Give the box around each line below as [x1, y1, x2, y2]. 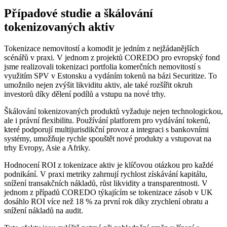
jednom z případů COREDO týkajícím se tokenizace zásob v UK [4, 187, 213, 197]
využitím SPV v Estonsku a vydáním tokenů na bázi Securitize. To [4, 71, 217, 80]
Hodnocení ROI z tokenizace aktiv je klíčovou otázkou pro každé [4, 160, 213, 169]
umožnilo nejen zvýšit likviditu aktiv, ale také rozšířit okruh [4, 80, 193, 89]
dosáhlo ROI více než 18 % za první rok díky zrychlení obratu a [4, 197, 208, 206]
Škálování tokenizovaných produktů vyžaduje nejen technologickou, [4, 106, 223, 116]
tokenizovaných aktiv [4, 20, 115, 34]
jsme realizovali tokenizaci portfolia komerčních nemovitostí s [4, 62, 201, 71]
